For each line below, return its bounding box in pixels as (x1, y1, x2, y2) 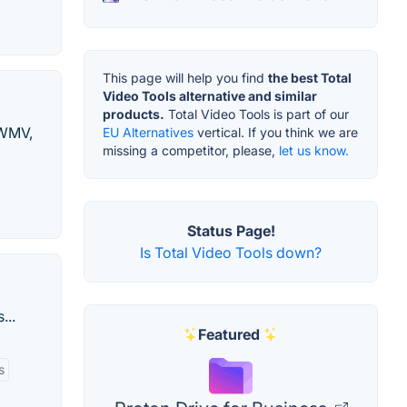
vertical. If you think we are (194, 124, 358, 141)
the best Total (268, 70, 352, 86)
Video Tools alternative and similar (103, 88, 317, 104)
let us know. (279, 143, 349, 159)
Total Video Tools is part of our (164, 106, 349, 123)
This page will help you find (103, 70, 268, 86)
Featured (198, 325, 260, 344)
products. (103, 106, 164, 123)
